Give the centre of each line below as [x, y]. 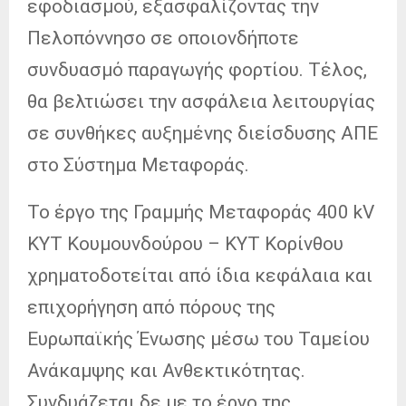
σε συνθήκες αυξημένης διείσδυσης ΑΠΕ [203, 133]
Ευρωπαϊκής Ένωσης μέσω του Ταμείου [198, 338]
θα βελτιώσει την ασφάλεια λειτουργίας [201, 101]
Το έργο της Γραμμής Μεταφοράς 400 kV [201, 212]
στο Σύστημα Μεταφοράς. [138, 164]
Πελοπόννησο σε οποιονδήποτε [163, 38]
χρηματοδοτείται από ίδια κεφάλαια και [200, 275]
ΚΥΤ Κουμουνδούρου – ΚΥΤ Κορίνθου [185, 243]
